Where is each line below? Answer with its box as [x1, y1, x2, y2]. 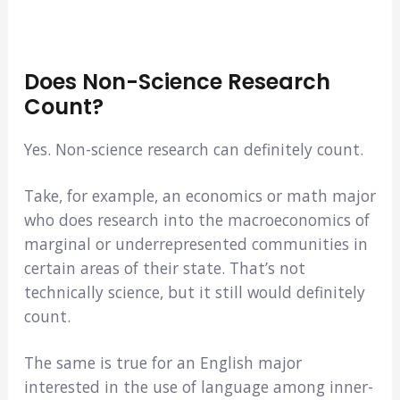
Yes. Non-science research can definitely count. [23, 137, 363, 160]
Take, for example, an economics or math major [23, 185, 376, 207]
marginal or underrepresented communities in [23, 233, 368, 255]
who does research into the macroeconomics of [23, 209, 370, 231]
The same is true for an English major [23, 352, 302, 374]
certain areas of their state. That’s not [23, 257, 305, 279]
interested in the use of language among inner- [23, 376, 373, 398]
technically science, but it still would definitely [23, 281, 365, 304]
